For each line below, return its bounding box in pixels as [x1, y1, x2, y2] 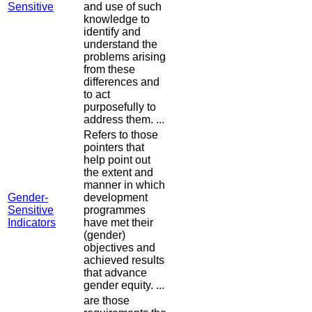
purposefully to [84, 101, 156, 114]
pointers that [84, 141, 144, 154]
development [84, 192, 148, 204]
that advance [84, 267, 147, 279]
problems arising [84, 51, 166, 63]
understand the [84, 38, 157, 51]
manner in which [84, 179, 165, 192]
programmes [84, 204, 146, 217]
